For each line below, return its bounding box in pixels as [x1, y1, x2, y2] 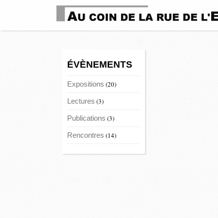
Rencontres [67, 131, 104, 139]
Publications [67, 114, 106, 122]
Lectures [67, 97, 95, 105]
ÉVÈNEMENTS [67, 59, 132, 70]
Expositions [67, 80, 104, 88]
